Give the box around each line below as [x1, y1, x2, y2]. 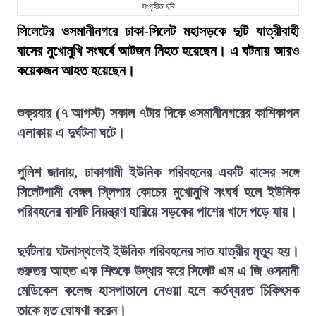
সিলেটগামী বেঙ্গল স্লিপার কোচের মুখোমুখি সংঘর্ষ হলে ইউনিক [17, 184, 299, 200]
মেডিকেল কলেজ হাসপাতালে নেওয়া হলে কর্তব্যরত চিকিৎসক [17, 283, 299, 298]
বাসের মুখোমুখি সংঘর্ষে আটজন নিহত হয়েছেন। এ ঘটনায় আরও [17, 43, 299, 59]
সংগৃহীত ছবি [141, 1, 175, 11]
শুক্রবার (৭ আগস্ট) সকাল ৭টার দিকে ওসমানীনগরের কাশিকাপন [17, 105, 299, 121]
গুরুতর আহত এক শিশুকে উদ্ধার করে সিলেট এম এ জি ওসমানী [17, 263, 299, 279]
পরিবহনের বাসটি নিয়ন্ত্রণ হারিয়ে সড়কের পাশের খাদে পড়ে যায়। [17, 204, 297, 219]
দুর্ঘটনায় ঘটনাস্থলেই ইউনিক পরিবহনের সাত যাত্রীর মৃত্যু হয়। [17, 243, 299, 259]
